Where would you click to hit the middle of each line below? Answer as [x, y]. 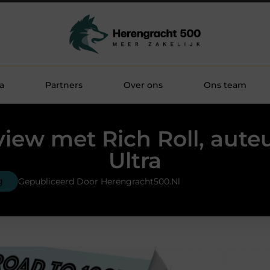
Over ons [143, 85]
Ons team [225, 85]
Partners [64, 85]
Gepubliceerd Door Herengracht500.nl [99, 181]
